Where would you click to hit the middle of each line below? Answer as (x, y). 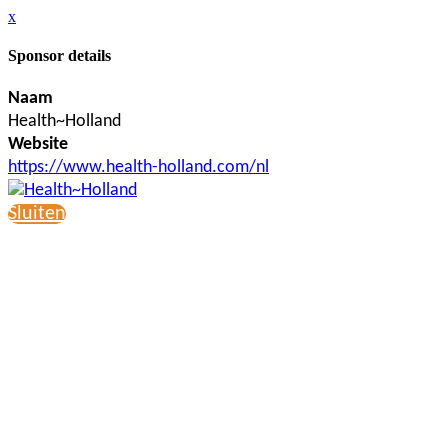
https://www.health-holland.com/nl (138, 167)
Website (38, 144)
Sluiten (37, 213)
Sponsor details (59, 56)
